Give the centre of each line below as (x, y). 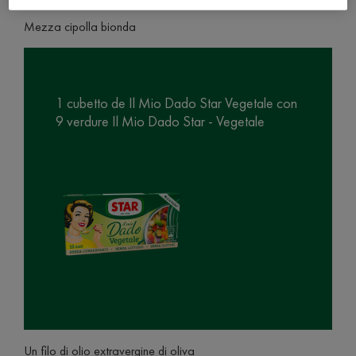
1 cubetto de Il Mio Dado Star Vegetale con (176, 103)
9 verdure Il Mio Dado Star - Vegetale (160, 121)
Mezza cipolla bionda (80, 27)
